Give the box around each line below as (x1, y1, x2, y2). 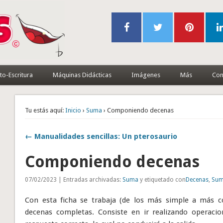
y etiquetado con (138, 176, 186, 183)
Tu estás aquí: (25, 106, 64, 114)
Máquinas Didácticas (52, 71, 111, 79)
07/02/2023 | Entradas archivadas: (25, 176, 123, 183)
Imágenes (131, 71, 160, 79)
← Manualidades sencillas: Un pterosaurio (25, 131, 178, 141)
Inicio (65, 106, 82, 114)
